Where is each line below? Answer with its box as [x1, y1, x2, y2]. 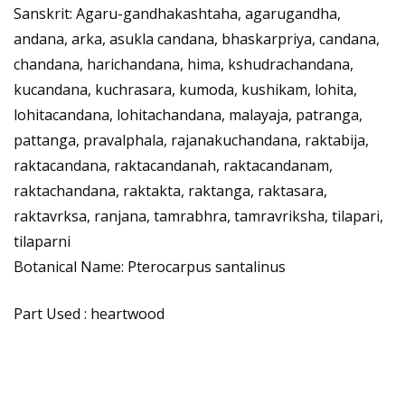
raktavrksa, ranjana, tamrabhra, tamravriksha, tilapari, [14, 205, 383, 226]
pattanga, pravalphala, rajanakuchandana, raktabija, [14, 129, 369, 150]
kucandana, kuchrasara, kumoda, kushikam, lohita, [14, 79, 357, 99]
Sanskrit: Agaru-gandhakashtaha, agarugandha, [14, 3, 341, 24]
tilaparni [14, 231, 71, 251]
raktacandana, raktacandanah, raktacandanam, [14, 155, 333, 175]
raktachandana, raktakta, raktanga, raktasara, [14, 180, 327, 201]
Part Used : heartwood [14, 303, 165, 324]
